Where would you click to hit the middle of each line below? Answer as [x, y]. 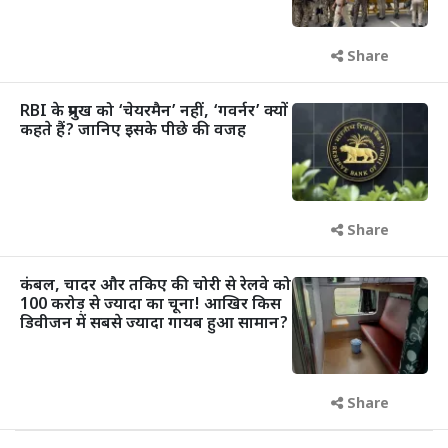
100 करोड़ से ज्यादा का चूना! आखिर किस [150, 305]
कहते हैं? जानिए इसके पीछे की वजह [133, 132]
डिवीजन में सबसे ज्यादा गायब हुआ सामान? [154, 324]
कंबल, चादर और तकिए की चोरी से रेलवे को [155, 286]
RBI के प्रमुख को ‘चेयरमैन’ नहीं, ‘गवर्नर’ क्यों [154, 113]
